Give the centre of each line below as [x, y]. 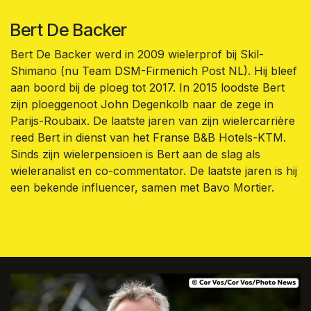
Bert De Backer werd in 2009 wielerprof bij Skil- [137, 54]
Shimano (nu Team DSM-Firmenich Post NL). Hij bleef [154, 70]
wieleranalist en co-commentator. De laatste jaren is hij [154, 170]
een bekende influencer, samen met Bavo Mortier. [142, 187]
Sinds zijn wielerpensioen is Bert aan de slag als [135, 154]
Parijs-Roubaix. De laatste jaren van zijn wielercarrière [153, 120]
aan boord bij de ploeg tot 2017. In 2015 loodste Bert [148, 87]
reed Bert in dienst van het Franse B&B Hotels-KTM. [148, 137]
